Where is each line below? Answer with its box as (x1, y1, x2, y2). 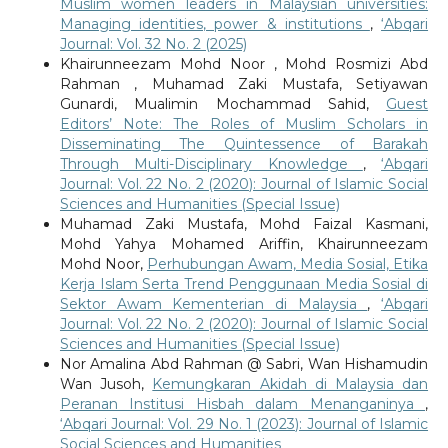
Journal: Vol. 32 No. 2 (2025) (59, 34, 247, 53)
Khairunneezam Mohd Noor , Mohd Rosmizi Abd (59, 54, 429, 73)
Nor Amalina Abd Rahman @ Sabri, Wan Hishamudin (59, 354, 429, 373)
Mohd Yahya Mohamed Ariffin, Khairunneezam (59, 234, 429, 253)
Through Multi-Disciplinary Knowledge (59, 154, 363, 173)
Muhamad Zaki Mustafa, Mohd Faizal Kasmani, (59, 214, 429, 233)
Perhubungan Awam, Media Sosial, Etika (147, 254, 429, 273)
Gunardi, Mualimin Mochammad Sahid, (59, 94, 387, 113)
